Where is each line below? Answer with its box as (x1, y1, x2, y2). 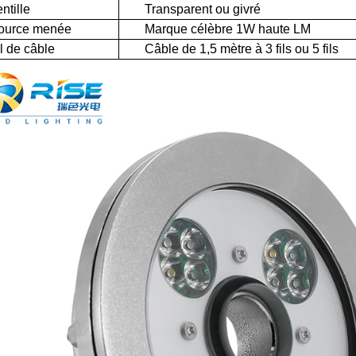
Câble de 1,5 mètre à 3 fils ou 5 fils (145, 42, 339, 56)
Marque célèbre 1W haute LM (119, 22, 311, 36)
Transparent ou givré (119, 2, 261, 16)
